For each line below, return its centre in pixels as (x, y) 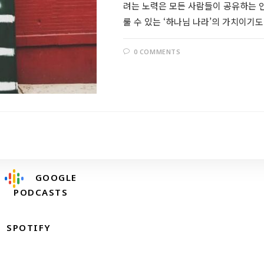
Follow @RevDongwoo (189, 128)
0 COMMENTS (157, 51)
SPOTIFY (29, 228)
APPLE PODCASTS (50, 136)
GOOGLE (56, 178)
